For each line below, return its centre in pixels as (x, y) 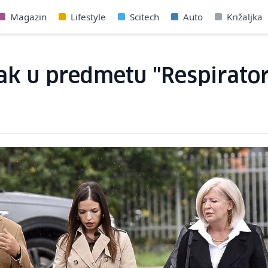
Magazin (28, 17)
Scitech (144, 17)
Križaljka (245, 17)
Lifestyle (88, 17)
